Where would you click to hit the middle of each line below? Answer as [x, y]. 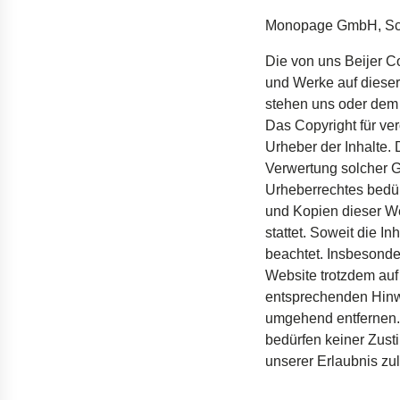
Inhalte [366, 147]
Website [293, 275]
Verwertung [301, 168]
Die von [292, 61]
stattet [284, 233]
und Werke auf [313, 83]
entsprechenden [317, 297]
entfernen [367, 318]
